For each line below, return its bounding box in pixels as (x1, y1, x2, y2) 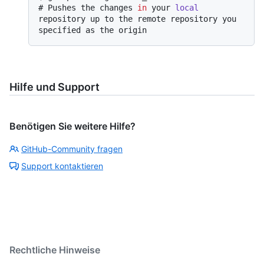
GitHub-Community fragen (21, 143, 123, 154)
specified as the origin (38, 25, 147, 35)
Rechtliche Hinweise (9, 243, 100, 256)
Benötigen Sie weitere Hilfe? (9, 120, 136, 132)
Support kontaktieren (21, 160, 103, 171)
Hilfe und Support (9, 80, 100, 93)
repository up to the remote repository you (38, 14, 236, 24)
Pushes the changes (48, 2, 137, 12)
